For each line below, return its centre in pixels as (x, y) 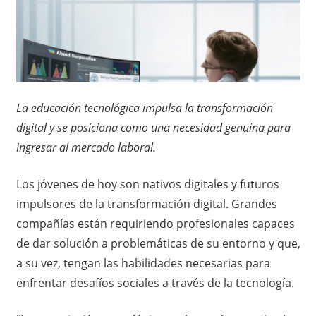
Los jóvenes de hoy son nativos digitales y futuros (147, 184)
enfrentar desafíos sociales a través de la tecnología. (155, 282)
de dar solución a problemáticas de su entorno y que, (158, 243)
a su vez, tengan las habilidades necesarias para (143, 263)
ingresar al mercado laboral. (86, 147)
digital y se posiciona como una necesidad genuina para (153, 127)
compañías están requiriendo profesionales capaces (155, 223)
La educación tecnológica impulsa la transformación (144, 108)
